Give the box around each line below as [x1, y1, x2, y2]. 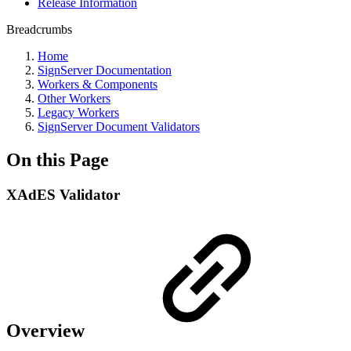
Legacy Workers [38, 106, 119, 119]
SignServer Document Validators [38, 120, 200, 133]
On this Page [6, 149, 109, 170]
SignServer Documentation [38, 63, 172, 77]
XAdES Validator [6, 186, 120, 203]
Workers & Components [38, 78, 157, 91]
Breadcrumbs [6, 23, 72, 36]
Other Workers [38, 92, 110, 105]
